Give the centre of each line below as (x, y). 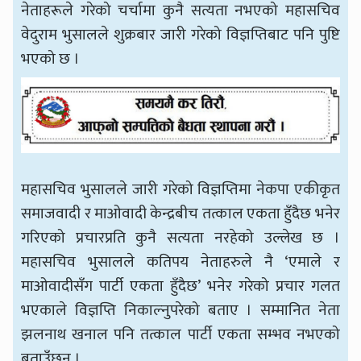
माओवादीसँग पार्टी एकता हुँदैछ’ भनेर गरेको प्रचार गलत (180, 286)
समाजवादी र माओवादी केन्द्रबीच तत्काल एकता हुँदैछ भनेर (180, 214)
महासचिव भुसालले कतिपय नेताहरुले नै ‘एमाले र (180, 262)
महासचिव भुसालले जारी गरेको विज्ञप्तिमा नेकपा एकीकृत (180, 190)
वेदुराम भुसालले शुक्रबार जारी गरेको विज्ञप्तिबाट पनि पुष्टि (180, 35)
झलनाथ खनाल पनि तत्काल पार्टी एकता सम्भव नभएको (180, 335)
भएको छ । (51, 59)
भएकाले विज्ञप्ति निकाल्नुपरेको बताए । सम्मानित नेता (180, 311)
